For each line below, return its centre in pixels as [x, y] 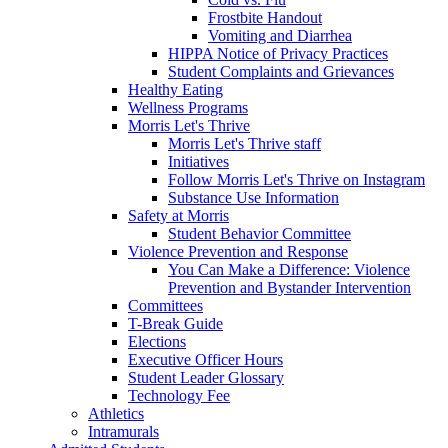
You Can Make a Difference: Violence [289, 270]
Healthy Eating [175, 90]
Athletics [116, 414]
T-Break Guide [175, 324]
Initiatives [198, 162]
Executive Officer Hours [205, 360]
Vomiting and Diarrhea [280, 36]
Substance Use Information [253, 198]
